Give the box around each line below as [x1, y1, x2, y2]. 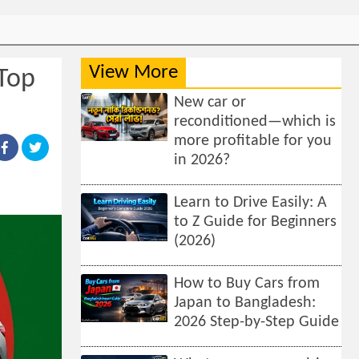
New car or [174, 95, 247, 111]
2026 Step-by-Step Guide [174, 314, 340, 330]
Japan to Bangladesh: [174, 295, 317, 311]
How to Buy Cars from [174, 276, 321, 292]
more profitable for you [174, 133, 333, 149]
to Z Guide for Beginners [174, 214, 337, 230]
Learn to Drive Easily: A [174, 195, 328, 211]
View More [89, 63, 178, 83]
